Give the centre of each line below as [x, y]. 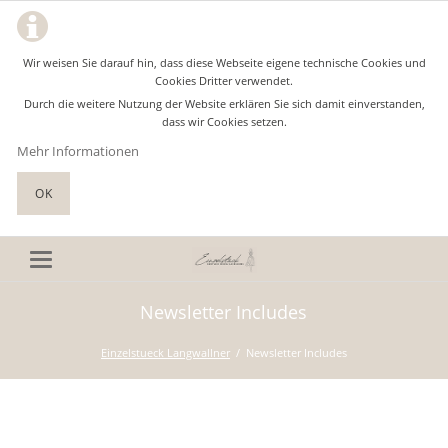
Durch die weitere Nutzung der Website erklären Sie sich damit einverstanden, [224, 103]
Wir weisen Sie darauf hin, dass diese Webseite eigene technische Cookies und [224, 62]
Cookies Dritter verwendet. [224, 80]
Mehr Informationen [78, 151]
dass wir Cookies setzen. [224, 121]
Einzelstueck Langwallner [165, 352]
